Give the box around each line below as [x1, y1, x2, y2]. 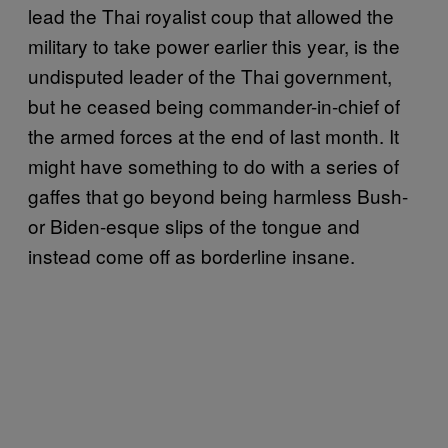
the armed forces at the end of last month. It [28, 121, 399, 149]
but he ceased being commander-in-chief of [28, 91, 400, 119]
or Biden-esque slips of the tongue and [28, 211, 360, 239]
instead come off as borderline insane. [28, 241, 355, 269]
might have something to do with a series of [28, 151, 399, 179]
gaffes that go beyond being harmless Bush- [28, 181, 408, 209]
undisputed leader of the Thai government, [28, 61, 392, 89]
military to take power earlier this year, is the [28, 31, 400, 59]
